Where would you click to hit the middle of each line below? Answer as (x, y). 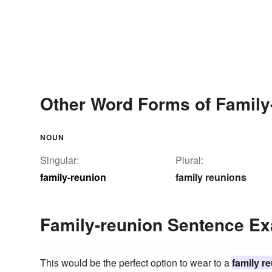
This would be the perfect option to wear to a (136, 263)
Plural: (189, 160)
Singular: (59, 160)
